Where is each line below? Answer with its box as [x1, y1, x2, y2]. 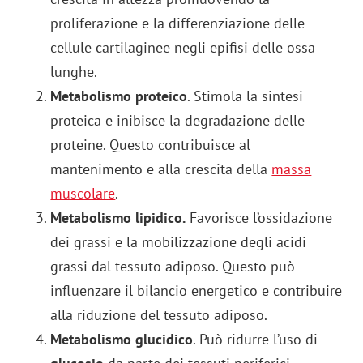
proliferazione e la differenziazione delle [50, 13, 305, 32]
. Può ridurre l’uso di [193, 329, 318, 348]
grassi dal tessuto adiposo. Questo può [50, 256, 296, 275]
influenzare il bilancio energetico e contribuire [50, 280, 343, 300]
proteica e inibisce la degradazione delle [50, 110, 305, 130]
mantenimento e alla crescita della [50, 159, 272, 178]
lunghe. [50, 62, 98, 81]
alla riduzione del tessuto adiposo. [50, 305, 268, 324]
